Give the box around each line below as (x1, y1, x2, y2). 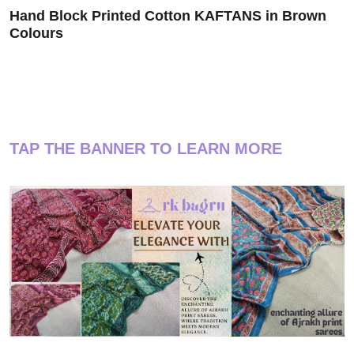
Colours (9, 25, 63, 42)
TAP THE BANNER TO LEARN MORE (9, 140, 282, 158)
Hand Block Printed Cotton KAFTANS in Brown (9, 8, 326, 24)
